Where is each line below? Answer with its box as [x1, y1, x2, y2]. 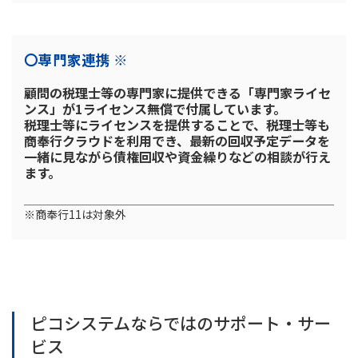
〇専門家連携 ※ [24, 50, 128, 70]
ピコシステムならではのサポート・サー [30, 311, 331, 336]
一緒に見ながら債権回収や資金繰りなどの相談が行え [24, 147, 331, 167]
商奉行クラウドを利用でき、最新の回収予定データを [24, 131, 330, 151]
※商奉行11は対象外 [24, 206, 126, 223]
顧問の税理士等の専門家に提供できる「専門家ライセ [24, 83, 331, 103]
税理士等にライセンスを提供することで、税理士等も [24, 115, 330, 135]
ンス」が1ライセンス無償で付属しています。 [24, 99, 286, 119]
